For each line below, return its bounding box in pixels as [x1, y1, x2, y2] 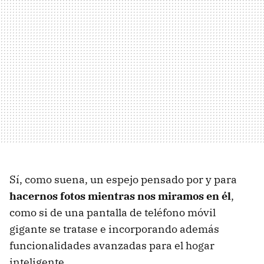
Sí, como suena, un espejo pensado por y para [9, 172, 237, 186]
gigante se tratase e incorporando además [9, 222, 219, 236]
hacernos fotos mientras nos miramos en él [9, 189, 231, 203]
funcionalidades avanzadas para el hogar [9, 238, 214, 252]
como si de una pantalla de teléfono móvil [9, 205, 216, 219]
